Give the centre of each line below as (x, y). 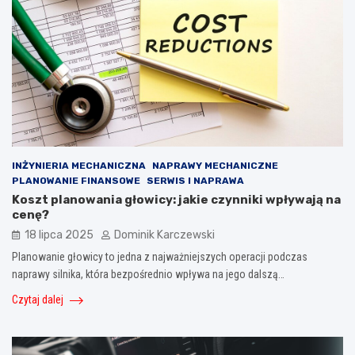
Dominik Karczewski (164, 235)
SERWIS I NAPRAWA (195, 181)
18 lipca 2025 (59, 235)
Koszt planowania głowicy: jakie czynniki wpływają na (176, 200)
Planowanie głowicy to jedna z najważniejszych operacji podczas (160, 257)
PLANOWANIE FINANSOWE (76, 181)
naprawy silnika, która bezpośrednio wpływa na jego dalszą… (148, 275)
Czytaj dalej (39, 300)
